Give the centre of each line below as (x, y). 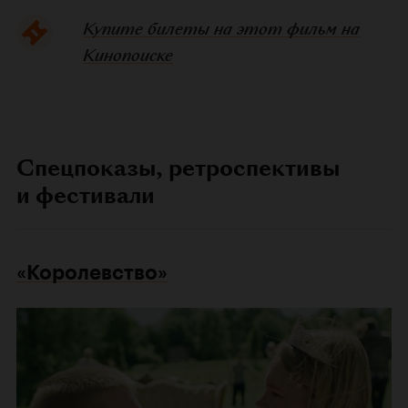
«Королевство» (92, 272)
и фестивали (86, 195)
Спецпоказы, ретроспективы (178, 168)
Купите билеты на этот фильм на (221, 28)
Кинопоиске (127, 55)
